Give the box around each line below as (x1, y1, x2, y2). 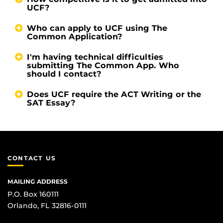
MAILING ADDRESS (7, 178, 68, 186)
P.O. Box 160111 (7, 190, 59, 199)
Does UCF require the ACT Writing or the (27, 89, 201, 99)
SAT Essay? (27, 98, 76, 108)
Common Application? (27, 31, 122, 41)
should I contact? (27, 69, 102, 79)
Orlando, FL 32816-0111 (7, 201, 87, 211)
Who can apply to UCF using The (27, 23, 167, 33)
